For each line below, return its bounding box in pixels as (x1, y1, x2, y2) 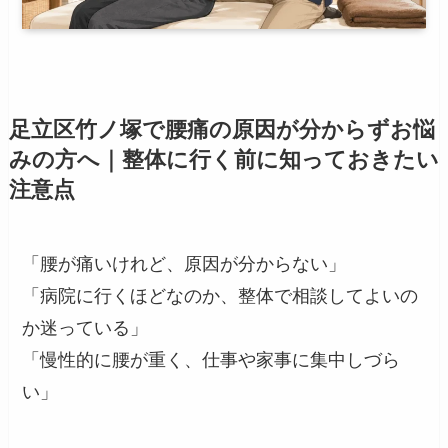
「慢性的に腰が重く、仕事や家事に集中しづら (22, 350, 401, 371)
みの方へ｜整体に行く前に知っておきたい (8, 148, 439, 173)
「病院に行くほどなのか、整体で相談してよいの (22, 286, 419, 307)
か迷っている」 (22, 318, 149, 339)
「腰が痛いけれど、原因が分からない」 (22, 254, 347, 275)
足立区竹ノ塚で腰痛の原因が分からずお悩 (8, 118, 435, 143)
